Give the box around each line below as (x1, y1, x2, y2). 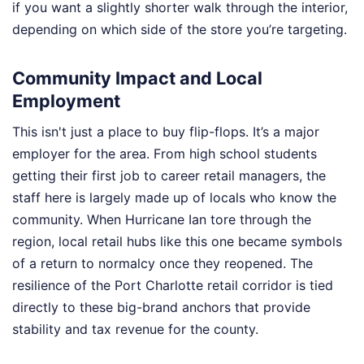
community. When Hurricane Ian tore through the (12, 210, 311, 227)
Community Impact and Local (12, 67, 262, 89)
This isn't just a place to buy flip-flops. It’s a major (12, 123, 319, 140)
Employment (12, 89, 120, 111)
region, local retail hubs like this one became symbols (12, 232, 342, 249)
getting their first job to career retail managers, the (12, 167, 326, 184)
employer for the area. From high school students (12, 145, 317, 162)
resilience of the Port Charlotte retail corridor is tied (12, 276, 333, 293)
